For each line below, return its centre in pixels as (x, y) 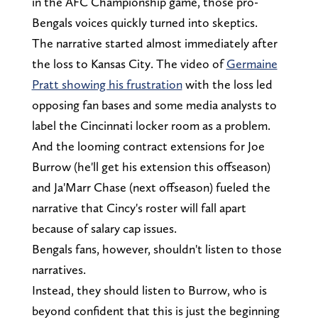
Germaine (252, 63)
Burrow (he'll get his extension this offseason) (151, 166)
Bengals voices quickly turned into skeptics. (144, 22)
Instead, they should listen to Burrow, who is (149, 290)
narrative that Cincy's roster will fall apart (139, 207)
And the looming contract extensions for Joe (148, 146)
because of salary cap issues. (104, 228)
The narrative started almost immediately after (154, 43)
